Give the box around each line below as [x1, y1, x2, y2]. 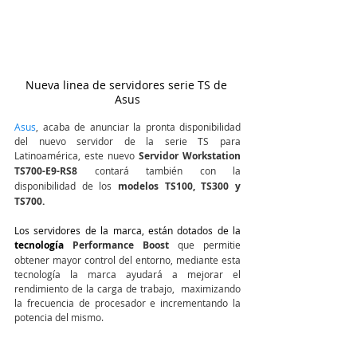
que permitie [178, 238, 241, 251]
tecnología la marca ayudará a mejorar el [14, 268, 241, 280]
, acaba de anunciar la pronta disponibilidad [36, 120, 241, 133]
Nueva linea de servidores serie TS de [25, 77, 230, 92]
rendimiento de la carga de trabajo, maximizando [14, 282, 241, 295]
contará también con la [77, 164, 241, 177]
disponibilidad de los [14, 179, 118, 192]
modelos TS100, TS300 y [118, 179, 241, 193]
